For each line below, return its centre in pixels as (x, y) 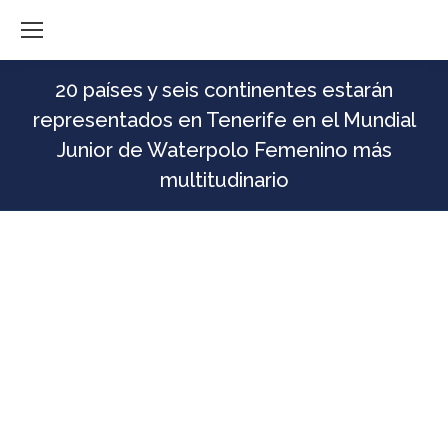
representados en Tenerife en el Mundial (224, 120)
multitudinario (224, 180)
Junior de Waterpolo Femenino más (224, 150)
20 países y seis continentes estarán (224, 90)
